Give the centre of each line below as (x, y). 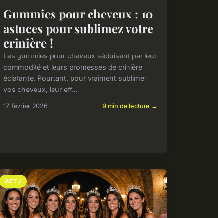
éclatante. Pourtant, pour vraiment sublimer (75, 78)
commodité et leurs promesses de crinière (73, 67)
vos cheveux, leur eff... (40, 89)
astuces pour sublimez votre (78, 28)
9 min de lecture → (130, 106)
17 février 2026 (25, 106)
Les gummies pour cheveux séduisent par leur (80, 55)
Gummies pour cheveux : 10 (78, 13)
